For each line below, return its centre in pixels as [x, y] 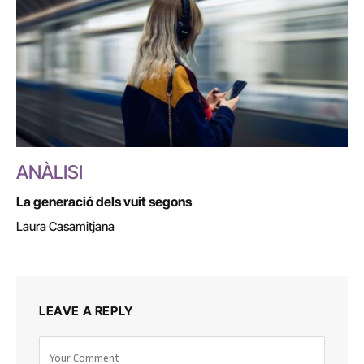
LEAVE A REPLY [86, 310]
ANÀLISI [50, 172]
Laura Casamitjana [65, 226]
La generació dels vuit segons [104, 201]
